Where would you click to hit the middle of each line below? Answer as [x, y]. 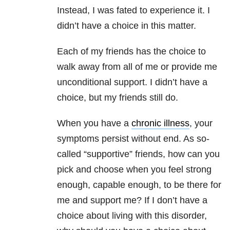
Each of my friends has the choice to [131, 52]
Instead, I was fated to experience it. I [133, 11]
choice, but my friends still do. [118, 98]
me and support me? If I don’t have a [132, 200]
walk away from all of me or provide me [137, 67]
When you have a [94, 123]
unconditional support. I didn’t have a [132, 82]
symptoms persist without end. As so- [133, 139]
